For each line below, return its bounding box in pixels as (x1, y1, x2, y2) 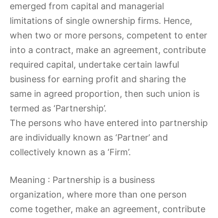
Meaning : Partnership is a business (10, 175, 155, 185)
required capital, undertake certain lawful (10, 59, 179, 70)
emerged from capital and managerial (10, 1, 164, 11)
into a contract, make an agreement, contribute (10, 45, 206, 55)
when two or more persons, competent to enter (10, 30, 207, 40)
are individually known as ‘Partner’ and (10, 132, 168, 143)
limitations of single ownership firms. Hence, (10, 16, 192, 26)
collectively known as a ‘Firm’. (10, 147, 131, 157)
